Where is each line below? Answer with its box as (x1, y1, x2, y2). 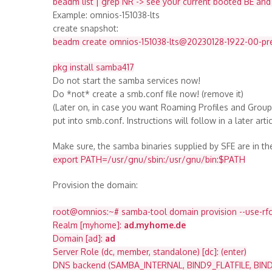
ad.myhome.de (124, 220, 186, 230)
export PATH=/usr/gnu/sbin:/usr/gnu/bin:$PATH (53, 154, 245, 165)
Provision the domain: (53, 180, 138, 190)
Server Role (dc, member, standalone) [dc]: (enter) (53, 246, 246, 257)
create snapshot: (53, 23, 118, 33)
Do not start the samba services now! (53, 75, 200, 86)
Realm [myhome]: (53, 220, 124, 230)
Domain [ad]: (53, 233, 105, 243)
